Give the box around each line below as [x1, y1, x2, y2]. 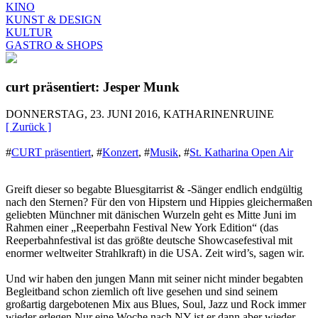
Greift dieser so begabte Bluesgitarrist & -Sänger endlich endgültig [6, 183, 302, 196]
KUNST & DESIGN [6, 13, 102, 26]
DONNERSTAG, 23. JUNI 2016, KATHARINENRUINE [6, 108, 274, 121]
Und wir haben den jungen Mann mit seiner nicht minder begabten [6, 273, 303, 285]
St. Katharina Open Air [190, 146, 293, 159]
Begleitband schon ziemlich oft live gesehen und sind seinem [6, 285, 278, 298]
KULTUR [6, 26, 53, 38]
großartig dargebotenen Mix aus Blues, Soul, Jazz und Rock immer [6, 298, 306, 311]
